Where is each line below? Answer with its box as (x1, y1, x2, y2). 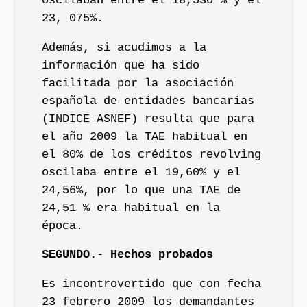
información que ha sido (42, 58, 199, 72)
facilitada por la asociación (42, 76, 234, 90)
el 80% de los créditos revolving (42, 147, 261, 161)
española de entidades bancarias (42, 94, 254, 108)
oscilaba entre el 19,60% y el (42, 165, 241, 179)
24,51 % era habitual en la (42, 201, 220, 214)
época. (42, 219, 83, 232)
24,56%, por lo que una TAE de (42, 183, 241, 197)
